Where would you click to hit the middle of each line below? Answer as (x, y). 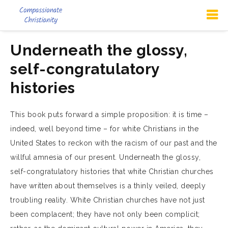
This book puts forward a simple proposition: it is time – (109, 115)
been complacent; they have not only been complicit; (105, 214)
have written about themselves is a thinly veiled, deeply (108, 186)
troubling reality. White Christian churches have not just (108, 200)
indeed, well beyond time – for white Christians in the (104, 129)
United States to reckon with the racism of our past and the (114, 143)
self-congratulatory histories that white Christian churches (112, 172)
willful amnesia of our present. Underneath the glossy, (105, 157)
